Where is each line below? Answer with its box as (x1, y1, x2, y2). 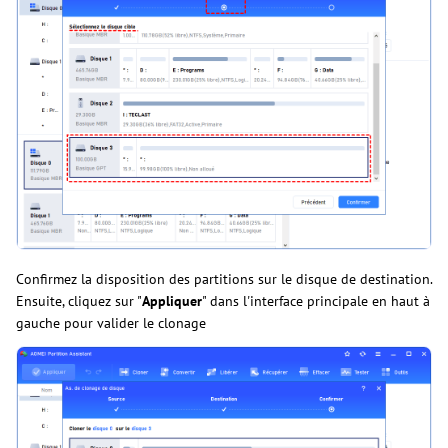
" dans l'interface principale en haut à (202, 291, 430, 310)
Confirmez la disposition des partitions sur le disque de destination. (16, 269, 432, 288)
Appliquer (142, 291, 202, 310)
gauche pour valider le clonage (16, 313, 206, 332)
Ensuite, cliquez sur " (16, 291, 142, 310)
